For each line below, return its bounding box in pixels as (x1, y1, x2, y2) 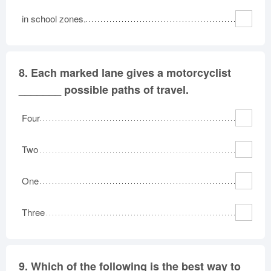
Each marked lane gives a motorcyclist (31, 64, 231, 80)
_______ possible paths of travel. (19, 81, 189, 97)
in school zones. (22, 11, 86, 25)
